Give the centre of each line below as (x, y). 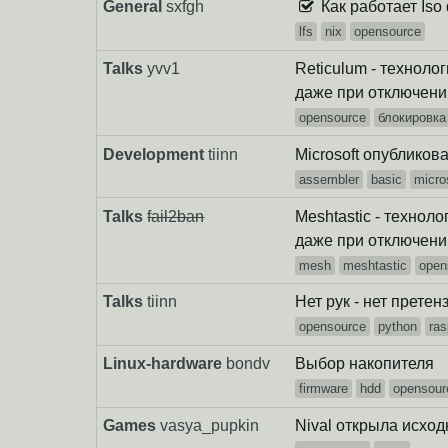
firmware (324, 389)
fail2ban (176, 216)
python (398, 327)
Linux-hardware (163, 364)
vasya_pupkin (210, 425)
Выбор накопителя (365, 364)
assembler (329, 179)
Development (154, 154)
